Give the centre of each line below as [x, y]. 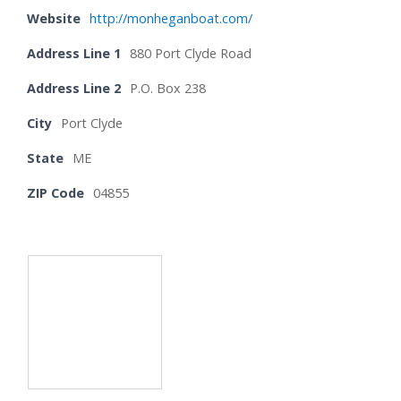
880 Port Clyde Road [191, 54]
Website [54, 19]
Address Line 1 [74, 54]
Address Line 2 [74, 89]
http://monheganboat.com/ [171, 19]
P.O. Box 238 [168, 89]
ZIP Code [55, 193]
